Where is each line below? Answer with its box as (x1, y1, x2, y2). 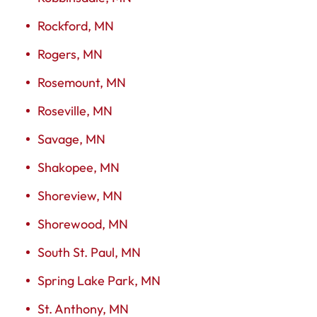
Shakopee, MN (38, 158, 120, 175)
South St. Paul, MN (38, 243, 141, 260)
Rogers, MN (38, 45, 103, 62)
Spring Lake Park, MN (38, 272, 161, 289)
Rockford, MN (38, 17, 114, 34)
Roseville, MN (38, 102, 113, 119)
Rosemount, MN (38, 74, 126, 91)
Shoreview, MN (38, 187, 122, 204)
